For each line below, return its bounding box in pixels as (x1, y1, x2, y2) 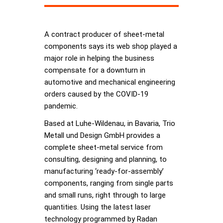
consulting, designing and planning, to (44, 155, 167, 164)
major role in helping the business (44, 54, 154, 63)
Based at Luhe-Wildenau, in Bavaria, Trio (44, 119, 175, 128)
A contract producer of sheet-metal (44, 30, 164, 39)
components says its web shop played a (44, 42, 177, 51)
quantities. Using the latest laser (44, 203, 151, 212)
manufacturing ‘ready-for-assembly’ (44, 167, 164, 176)
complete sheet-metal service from (44, 143, 163, 152)
